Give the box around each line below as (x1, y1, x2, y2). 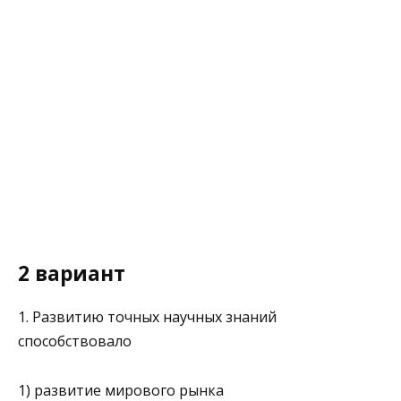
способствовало (18, 331, 132, 352)
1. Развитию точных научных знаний (18, 307, 277, 328)
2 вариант (18, 259, 125, 287)
